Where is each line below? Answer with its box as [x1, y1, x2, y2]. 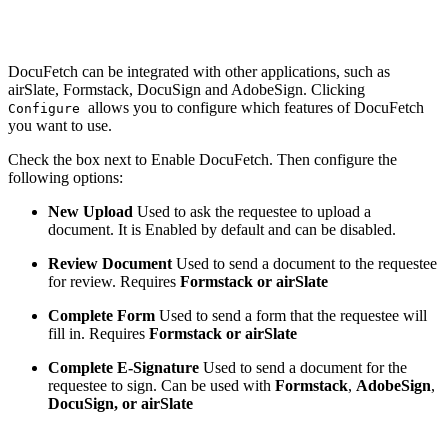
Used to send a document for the [199, 358, 407, 376]
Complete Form [48, 306, 155, 324]
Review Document [48, 254, 172, 272]
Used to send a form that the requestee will [155, 306, 427, 324]
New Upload [48, 202, 137, 220]
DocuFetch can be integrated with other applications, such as [8, 62, 390, 80]
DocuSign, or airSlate [48, 394, 193, 412]
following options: [8, 168, 123, 186]
